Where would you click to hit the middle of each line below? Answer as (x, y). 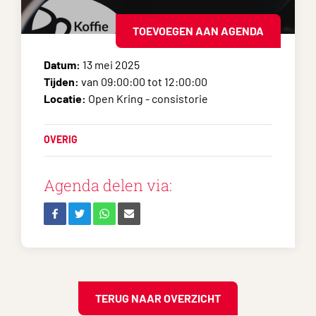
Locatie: (66, 98)
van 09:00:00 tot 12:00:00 (143, 81)
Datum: (62, 65)
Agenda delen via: (108, 185)
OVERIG (61, 139)
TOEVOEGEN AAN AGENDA (198, 31)
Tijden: (61, 81)
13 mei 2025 (110, 65)
